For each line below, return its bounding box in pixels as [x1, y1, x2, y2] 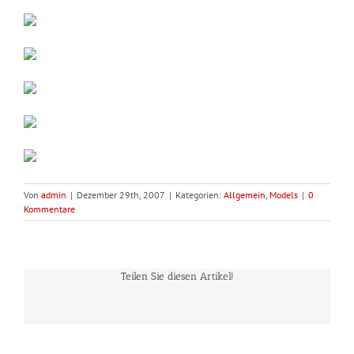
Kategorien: [175, 189, 224, 201]
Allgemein [224, 189, 265, 201]
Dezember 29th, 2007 [77, 189, 165, 201]
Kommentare [24, 203, 75, 215]
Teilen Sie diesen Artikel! [120, 270, 234, 282]
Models [269, 189, 298, 201]
